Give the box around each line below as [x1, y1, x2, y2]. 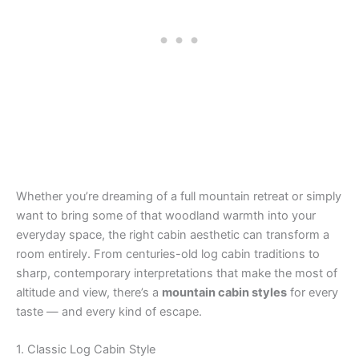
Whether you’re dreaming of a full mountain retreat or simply [16, 188, 341, 204]
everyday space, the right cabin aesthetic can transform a [16, 227, 329, 242]
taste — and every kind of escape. [16, 304, 202, 319]
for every [287, 284, 338, 300]
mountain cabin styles [162, 284, 287, 300]
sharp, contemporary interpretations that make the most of [16, 265, 337, 280]
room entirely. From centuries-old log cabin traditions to [16, 246, 320, 261]
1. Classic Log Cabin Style [16, 342, 155, 357]
